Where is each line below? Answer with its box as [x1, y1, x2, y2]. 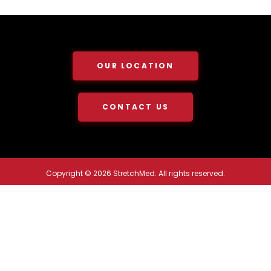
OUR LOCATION [97, 60, 174, 71]
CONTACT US [102, 101, 169, 112]
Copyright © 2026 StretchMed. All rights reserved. [46, 168, 225, 178]
